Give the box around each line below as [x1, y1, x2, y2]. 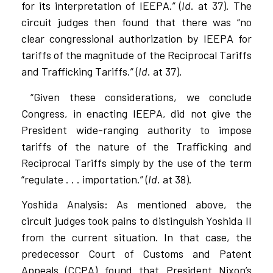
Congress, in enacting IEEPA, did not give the [21, 106, 252, 120]
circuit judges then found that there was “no [21, 15, 252, 29]
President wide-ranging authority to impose [21, 122, 252, 136]
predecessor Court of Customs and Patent [21, 247, 252, 261]
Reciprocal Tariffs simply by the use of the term [21, 155, 252, 169]
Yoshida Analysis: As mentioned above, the [21, 197, 252, 211]
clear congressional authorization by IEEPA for [21, 32, 252, 46]
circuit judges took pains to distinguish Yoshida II [21, 214, 252, 228]
